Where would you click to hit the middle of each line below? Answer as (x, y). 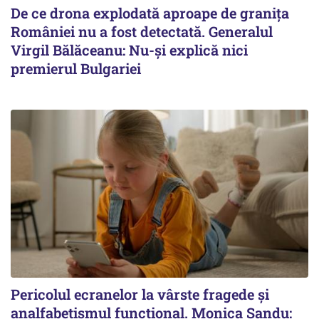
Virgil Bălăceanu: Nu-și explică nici (129, 50)
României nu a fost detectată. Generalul (142, 32)
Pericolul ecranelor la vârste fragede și (140, 294)
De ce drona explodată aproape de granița (150, 13)
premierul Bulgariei (76, 69)
